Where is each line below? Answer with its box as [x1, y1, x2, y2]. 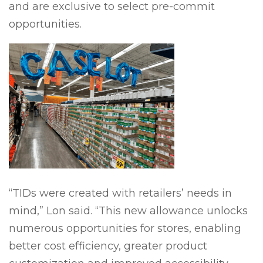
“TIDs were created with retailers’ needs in [9, 186, 232, 200]
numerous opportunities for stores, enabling [9, 221, 241, 235]
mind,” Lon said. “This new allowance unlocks [9, 204, 248, 217]
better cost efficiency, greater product [9, 239, 207, 252]
